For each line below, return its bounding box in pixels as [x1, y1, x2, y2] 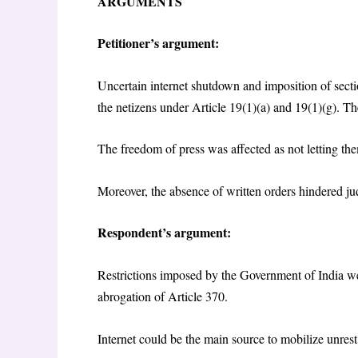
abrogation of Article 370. [97, 288, 228, 305]
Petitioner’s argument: [97, 34, 219, 53]
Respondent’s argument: [97, 223, 231, 242]
